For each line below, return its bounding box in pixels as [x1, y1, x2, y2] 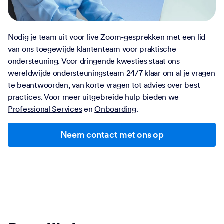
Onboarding [94, 104, 136, 114]
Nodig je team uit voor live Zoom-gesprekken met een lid [8, 32, 206, 42]
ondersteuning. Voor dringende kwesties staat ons [8, 56, 180, 66]
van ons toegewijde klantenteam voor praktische [8, 44, 176, 54]
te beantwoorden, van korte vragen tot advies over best [8, 80, 200, 90]
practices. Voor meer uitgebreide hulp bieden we [8, 92, 179, 102]
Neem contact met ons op [60, 129, 164, 141]
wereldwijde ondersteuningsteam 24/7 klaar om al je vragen [8, 68, 215, 78]
